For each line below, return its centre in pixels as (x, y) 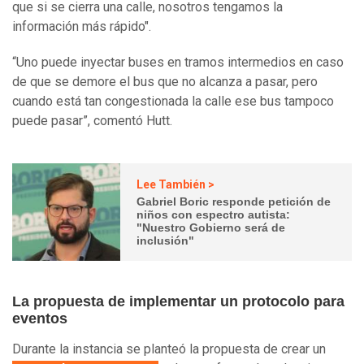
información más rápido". (83, 27)
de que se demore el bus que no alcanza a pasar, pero (165, 82)
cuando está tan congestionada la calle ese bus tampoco (173, 102)
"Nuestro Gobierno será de (211, 227)
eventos (42, 319)
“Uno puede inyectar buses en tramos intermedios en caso (178, 63)
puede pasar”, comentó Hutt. (92, 121)
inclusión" (166, 240)
